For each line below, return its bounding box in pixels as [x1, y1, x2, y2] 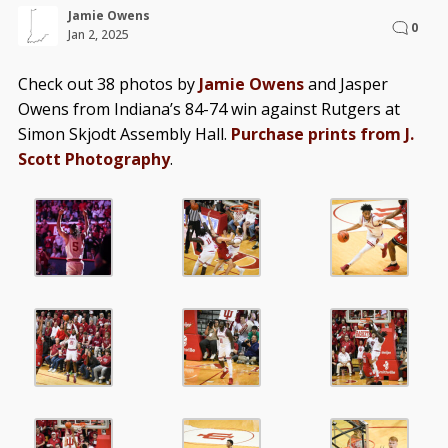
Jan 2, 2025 [67, 26, 129, 44]
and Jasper [303, 73, 388, 96]
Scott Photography [17, 148, 170, 171]
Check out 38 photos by [17, 73, 199, 96]
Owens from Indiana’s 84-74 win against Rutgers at [17, 98, 400, 121]
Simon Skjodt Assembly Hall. [17, 123, 231, 146]
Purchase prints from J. [230, 123, 414, 146]
